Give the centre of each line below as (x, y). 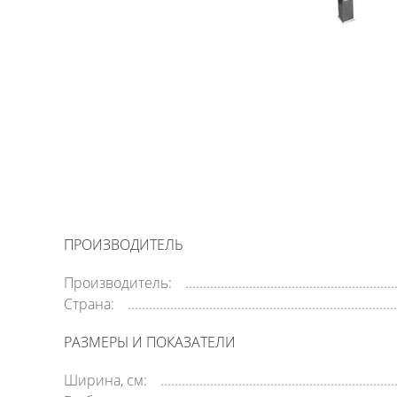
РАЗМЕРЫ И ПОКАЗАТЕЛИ (150, 342)
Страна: (89, 304)
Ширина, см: (105, 380)
